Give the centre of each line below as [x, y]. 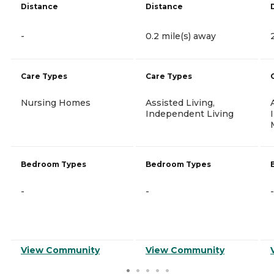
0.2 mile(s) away [181, 36]
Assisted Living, [180, 102]
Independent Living [190, 113]
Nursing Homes [56, 102]
